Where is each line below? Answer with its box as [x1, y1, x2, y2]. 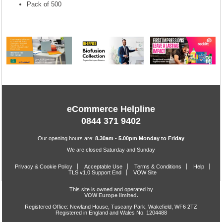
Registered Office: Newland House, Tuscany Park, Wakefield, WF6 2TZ [25, 204, 197, 210]
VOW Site [133, 169, 157, 176]
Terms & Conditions [134, 164, 181, 170]
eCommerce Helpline [67, 104, 155, 114]
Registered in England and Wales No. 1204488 [55, 210, 167, 216]
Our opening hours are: [38, 135, 95, 142]
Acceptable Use [84, 164, 122, 170]
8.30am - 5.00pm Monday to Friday [95, 135, 184, 142]
